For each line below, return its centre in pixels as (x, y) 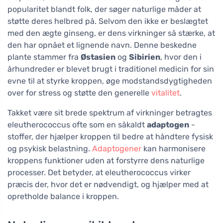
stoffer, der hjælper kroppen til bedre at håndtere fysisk (110, 136)
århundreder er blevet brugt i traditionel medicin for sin (111, 69)
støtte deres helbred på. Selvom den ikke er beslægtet (108, 21)
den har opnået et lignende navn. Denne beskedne (102, 45)
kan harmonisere (173, 148)
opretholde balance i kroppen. (63, 196)
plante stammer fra (44, 57)
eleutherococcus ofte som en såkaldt (77, 124)
